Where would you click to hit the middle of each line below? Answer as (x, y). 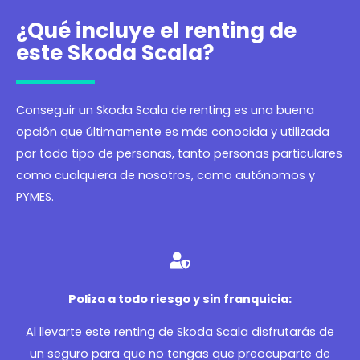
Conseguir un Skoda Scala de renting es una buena (165, 110)
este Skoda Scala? (115, 53)
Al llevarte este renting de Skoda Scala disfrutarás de (180, 332)
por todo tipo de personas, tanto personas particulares (179, 154)
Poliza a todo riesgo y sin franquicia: (180, 299)
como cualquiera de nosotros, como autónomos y (166, 176)
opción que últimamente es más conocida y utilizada (173, 132)
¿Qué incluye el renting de (156, 31)
